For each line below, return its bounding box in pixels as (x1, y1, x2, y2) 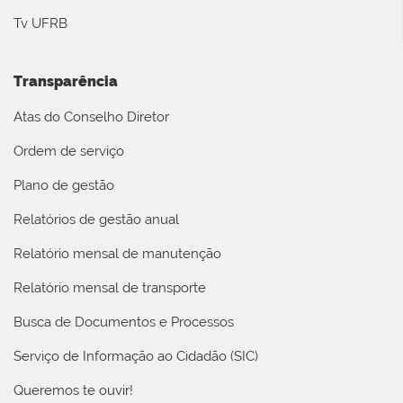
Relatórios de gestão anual (13, 210, 179, 228)
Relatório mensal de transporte (13, 279, 206, 296)
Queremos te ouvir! (13, 381, 133, 399)
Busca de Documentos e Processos (13, 313, 234, 330)
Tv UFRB (13, 15, 67, 32)
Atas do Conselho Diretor (13, 108, 169, 125)
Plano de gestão (13, 176, 114, 193)
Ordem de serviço (13, 142, 124, 159)
